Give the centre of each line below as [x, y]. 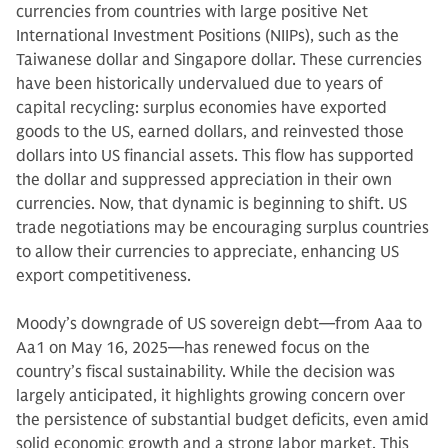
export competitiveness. [103, 276]
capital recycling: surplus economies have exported [201, 108]
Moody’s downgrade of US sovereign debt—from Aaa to [219, 324]
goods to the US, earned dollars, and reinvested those [210, 132]
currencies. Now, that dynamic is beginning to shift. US [211, 204]
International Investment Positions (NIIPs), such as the [207, 36]
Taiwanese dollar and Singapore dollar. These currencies [219, 60]
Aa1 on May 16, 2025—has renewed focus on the [193, 348]
